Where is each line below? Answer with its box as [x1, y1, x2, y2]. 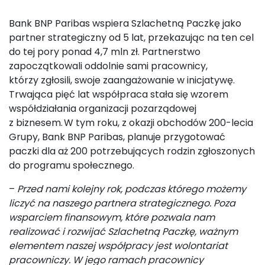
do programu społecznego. [9, 159, 137, 172]
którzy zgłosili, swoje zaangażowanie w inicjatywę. [9, 73, 235, 87]
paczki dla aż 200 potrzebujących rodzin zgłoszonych [9, 144, 255, 158]
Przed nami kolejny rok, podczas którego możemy [17, 182, 246, 196]
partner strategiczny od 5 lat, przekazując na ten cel [9, 31, 254, 44]
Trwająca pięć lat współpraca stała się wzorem [9, 88, 228, 101]
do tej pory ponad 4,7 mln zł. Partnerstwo [9, 45, 201, 59]
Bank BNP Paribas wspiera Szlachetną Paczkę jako [9, 17, 241, 30]
